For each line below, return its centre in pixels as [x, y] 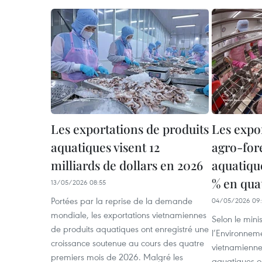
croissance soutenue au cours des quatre [127, 243]
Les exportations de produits [130, 129]
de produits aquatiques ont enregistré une [130, 229]
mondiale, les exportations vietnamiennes [129, 215]
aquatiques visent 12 [105, 147]
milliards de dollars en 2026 [127, 165]
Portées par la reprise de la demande [122, 201]
